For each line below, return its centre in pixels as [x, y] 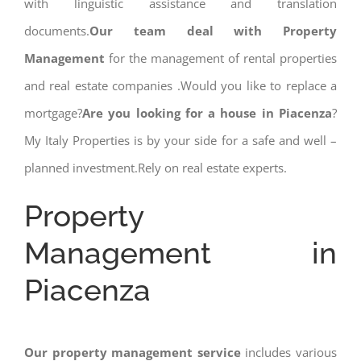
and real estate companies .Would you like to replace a [180, 85]
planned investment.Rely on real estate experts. [156, 167]
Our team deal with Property [213, 30]
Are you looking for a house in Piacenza [207, 112]
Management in [180, 253]
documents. [57, 30]
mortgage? [53, 112]
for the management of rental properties [221, 58]
